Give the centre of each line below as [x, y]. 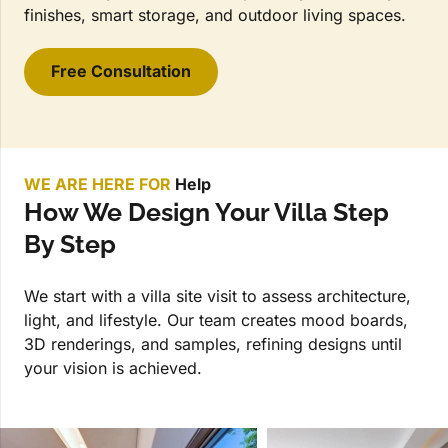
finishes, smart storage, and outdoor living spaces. [215, 14]
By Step [70, 244]
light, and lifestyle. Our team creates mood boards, [216, 320]
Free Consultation [121, 71]
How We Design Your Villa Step [206, 212]
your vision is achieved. [113, 368]
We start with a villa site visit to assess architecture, [217, 296]
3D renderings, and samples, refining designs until [213, 344]
